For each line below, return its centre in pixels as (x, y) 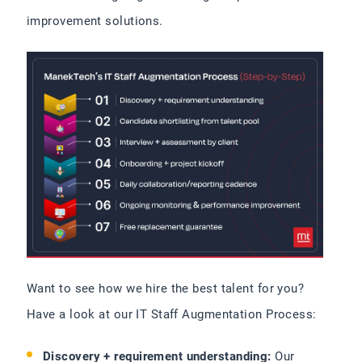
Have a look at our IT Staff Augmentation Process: (172, 315)
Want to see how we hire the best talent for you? (166, 289)
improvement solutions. (95, 21)
